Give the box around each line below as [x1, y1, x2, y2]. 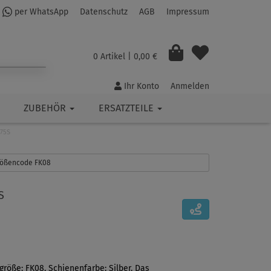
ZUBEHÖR [24, 102, 68, 114]
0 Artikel [93, 51, 125, 62]
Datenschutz [80, 7, 128, 18]
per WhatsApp [12, 7, 68, 18]
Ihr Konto [122, 81, 159, 92]
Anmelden [171, 81, 209, 92]
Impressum [166, 7, 209, 18]
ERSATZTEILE [99, 102, 156, 114]
